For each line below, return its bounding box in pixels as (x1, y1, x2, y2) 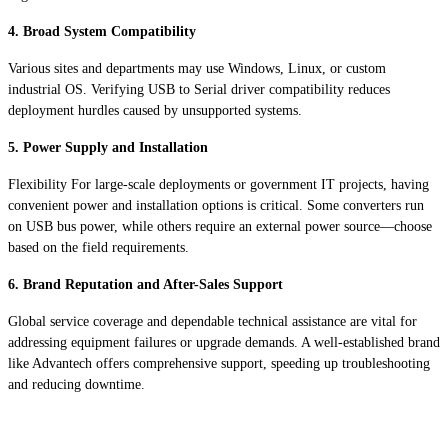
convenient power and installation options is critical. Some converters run (8, 197, 424, 213)
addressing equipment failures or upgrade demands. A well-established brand (8, 334, 440, 350)
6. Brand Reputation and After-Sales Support (8, 276, 283, 292)
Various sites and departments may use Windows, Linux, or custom (8, 60, 386, 76)
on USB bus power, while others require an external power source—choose (8, 218, 432, 234)
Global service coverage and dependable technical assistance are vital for (8, 313, 417, 329)
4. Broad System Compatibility (8, 23, 196, 39)
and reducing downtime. (8, 376, 145, 392)
